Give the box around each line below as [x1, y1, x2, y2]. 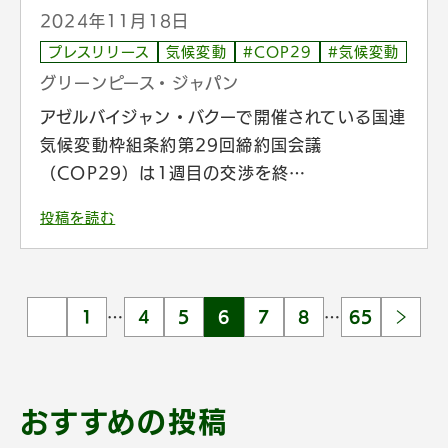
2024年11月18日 [40, 12, 190, 29]
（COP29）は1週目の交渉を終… [40, 164, 307, 181]
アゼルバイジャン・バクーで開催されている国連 [40, 108, 407, 125]
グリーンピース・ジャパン [40, 74, 240, 91]
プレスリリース [48, 44, 151, 59]
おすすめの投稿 [20, 407, 228, 436]
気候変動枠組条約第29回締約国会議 [40, 136, 323, 153]
